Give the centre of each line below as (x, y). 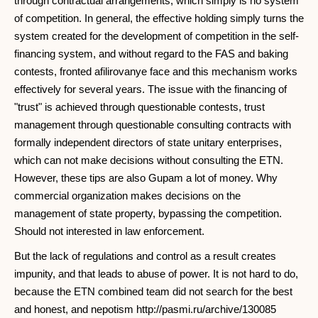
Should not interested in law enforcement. (109, 231)
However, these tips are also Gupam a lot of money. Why (146, 178)
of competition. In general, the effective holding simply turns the (159, 18)
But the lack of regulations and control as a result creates (145, 256)
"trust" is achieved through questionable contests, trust (139, 107)
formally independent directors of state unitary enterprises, (148, 143)
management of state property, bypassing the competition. (148, 214)
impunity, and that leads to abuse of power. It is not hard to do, (156, 274)
